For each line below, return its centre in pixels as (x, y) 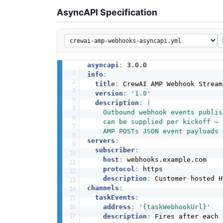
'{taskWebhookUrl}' (174, 207)
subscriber (115, 150)
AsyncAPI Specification (107, 12)
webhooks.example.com (165, 160)
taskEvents (115, 198)
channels (103, 188)
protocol (119, 169)
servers (101, 141)
